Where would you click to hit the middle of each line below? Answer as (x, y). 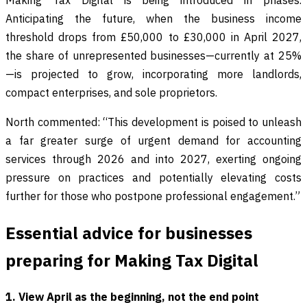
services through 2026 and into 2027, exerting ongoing (153, 159)
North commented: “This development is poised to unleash (153, 122)
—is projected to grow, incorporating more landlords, (153, 74)
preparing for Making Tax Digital (132, 261)
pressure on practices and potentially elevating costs (153, 178)
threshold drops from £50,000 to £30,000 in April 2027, (153, 37)
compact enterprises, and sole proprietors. (111, 93)
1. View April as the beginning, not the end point (132, 297)
